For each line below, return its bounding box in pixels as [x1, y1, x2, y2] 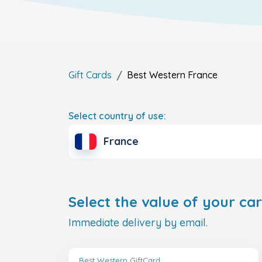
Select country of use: [68, 110, 166, 122]
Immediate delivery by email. [68, 216, 208, 230]
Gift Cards [68, 69, 112, 81]
